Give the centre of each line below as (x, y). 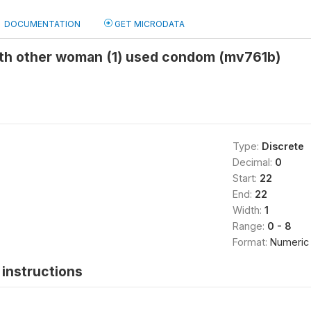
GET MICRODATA (149, 24)
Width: (248, 210)
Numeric (289, 242)
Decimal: (253, 162)
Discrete (283, 146)
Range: (250, 226)
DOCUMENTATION (42, 24)
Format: (251, 242)
